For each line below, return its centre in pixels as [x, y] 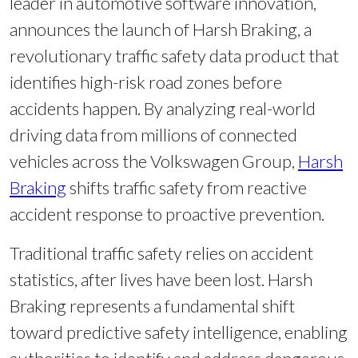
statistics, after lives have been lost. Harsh [161, 280]
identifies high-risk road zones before [146, 82]
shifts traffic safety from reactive [187, 188]
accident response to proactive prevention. [167, 214]
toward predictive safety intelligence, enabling [179, 332]
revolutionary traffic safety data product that [174, 56]
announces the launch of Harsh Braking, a [161, 30]
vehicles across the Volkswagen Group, [154, 161]
